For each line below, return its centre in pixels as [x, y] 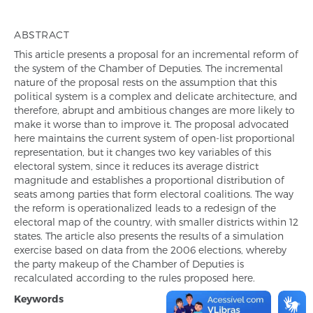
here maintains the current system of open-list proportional [154, 138]
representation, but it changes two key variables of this [143, 152]
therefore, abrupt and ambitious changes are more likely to [154, 110]
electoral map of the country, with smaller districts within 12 [156, 222]
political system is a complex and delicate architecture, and [156, 96]
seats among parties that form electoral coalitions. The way [154, 194]
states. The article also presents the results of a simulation [149, 236]
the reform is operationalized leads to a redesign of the [145, 208]
